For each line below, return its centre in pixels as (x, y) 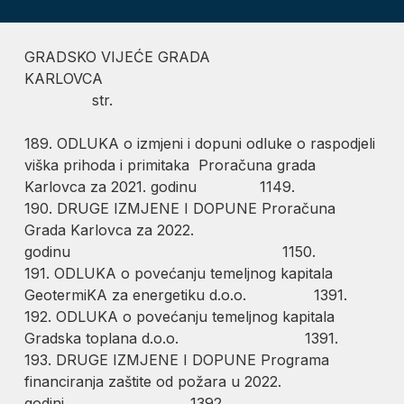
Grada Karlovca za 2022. (110, 230)
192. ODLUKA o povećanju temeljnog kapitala (180, 316)
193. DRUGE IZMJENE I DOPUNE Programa (177, 359)
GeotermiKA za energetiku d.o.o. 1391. (186, 294)
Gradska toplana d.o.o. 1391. (182, 338)
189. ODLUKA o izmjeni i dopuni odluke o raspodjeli (200, 143)
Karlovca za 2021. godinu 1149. (160, 186)
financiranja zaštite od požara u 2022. (153, 381)
